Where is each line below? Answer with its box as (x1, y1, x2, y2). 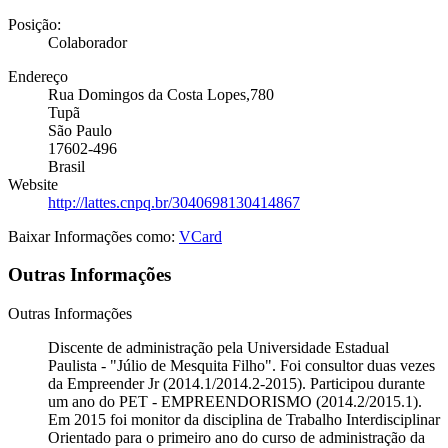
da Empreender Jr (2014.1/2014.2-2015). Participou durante (48, 375, 425, 393)
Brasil (48, 157, 85, 175)
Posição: (8, 15, 61, 33)
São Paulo (48, 121, 112, 139)
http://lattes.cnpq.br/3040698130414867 (48, 193, 300, 211)
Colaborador (48, 33, 127, 51)
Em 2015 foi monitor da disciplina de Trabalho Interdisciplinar (48, 411, 440, 429)
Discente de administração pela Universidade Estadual (48, 339, 389, 357)
